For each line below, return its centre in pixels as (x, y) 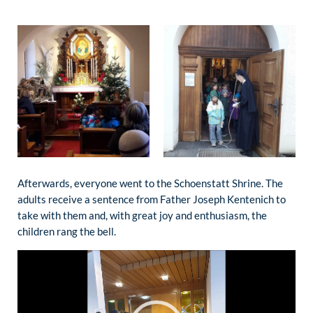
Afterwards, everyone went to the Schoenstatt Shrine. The (150, 183)
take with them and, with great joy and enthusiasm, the (142, 215)
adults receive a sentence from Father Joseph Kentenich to (152, 199)
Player (32, 273)
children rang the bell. (67, 231)
